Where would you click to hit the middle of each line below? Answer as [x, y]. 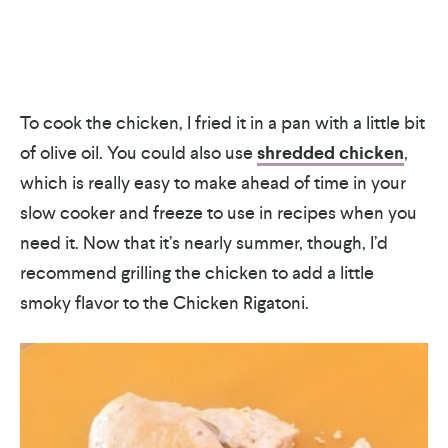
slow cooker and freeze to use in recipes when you [218, 212]
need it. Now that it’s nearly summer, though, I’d [204, 242]
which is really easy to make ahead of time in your [213, 182]
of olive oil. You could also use [138, 152]
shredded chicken [330, 152]
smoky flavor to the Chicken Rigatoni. [164, 302]
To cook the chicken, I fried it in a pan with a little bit [222, 122]
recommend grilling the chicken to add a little [197, 272]
